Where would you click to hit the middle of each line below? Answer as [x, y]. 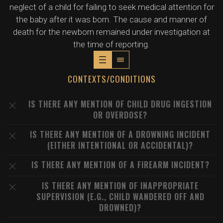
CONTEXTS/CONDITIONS [111, 79]
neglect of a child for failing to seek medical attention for [111, 7]
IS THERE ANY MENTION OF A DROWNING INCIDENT [120, 134]
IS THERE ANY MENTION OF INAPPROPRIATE [120, 186]
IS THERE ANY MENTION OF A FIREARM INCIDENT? [120, 165]
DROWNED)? [120, 208]
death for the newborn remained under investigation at [111, 32]
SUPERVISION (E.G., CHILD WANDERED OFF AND [120, 197]
